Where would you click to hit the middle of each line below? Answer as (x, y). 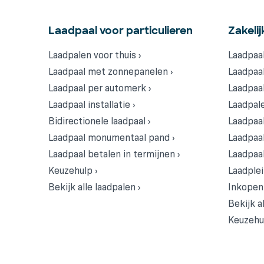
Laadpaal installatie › (92, 105)
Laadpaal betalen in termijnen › (114, 154)
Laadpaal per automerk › (100, 88)
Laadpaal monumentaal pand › (111, 138)
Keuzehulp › (73, 171)
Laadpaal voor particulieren (121, 31)
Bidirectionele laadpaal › (99, 121)
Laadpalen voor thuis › (95, 55)
